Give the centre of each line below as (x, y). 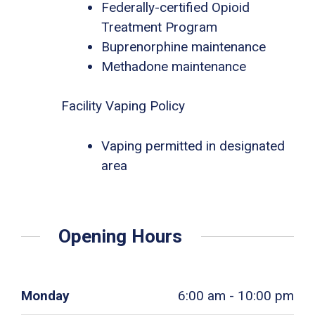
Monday (45, 296)
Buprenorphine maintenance (184, 46)
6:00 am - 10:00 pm (236, 296)
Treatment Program (159, 27)
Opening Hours (121, 236)
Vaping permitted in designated (193, 146)
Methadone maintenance (174, 66)
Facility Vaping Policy (123, 106)
